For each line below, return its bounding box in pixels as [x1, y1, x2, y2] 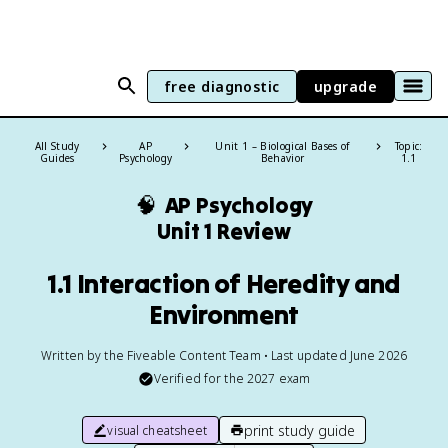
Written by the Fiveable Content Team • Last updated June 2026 [41, 347, 407, 364]
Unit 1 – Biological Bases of [215, 139, 350, 153]
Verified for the [153, 370, 247, 387]
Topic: [394, 139, 423, 153]
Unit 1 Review [157, 217, 291, 245]
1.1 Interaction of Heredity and [47, 267, 401, 300]
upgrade [313, 76, 377, 96]
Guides [39, 151, 75, 165]
